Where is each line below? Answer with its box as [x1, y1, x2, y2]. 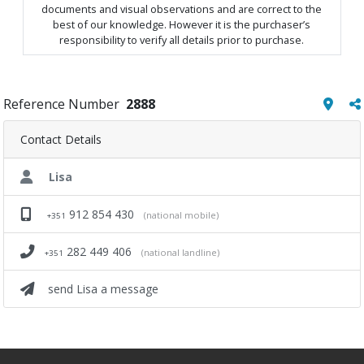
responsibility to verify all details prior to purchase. [59, 32, 305, 47]
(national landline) [141, 246, 219, 258]
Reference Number [3, 95, 126, 113]
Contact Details [20, 132, 102, 147]
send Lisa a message [48, 281, 158, 297]
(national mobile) [144, 209, 219, 221]
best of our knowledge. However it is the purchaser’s [53, 17, 311, 32]
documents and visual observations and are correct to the [41, 2, 323, 16]
